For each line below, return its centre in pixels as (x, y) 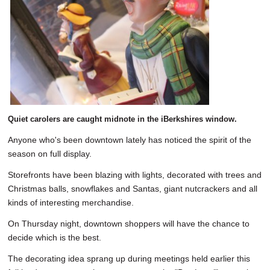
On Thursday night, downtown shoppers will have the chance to (129, 224)
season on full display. (50, 154)
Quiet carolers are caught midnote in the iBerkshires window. (122, 119)
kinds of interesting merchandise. (71, 203)
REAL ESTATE (35, 61)
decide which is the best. (55, 238)
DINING (21, 36)
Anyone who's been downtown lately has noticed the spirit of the (130, 140)
